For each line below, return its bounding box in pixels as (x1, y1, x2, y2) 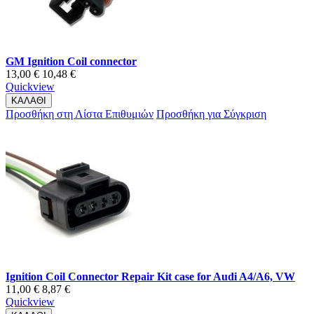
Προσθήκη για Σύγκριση (156, 108, 266, 121)
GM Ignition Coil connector (6, 55, 137, 68)
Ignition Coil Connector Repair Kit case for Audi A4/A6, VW (6, 271, 295, 283)
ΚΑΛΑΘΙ (11, 95, 46, 107)
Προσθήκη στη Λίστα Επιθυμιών (6, 108, 153, 121)
